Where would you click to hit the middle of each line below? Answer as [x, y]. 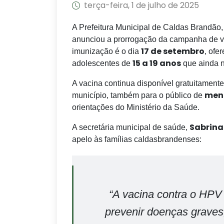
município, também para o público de [138, 95]
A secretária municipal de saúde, [131, 127]
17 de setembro [173, 51]
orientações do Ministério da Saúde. [136, 107]
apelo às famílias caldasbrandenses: [137, 139]
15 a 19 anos [157, 63]
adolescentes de [102, 63]
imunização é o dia [106, 51]
